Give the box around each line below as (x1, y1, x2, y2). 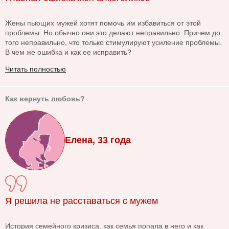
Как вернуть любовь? (5, 95, 85, 103)
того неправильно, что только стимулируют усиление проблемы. (5, 38, 222, 47)
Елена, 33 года (65, 135, 131, 146)
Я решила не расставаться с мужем (5, 196, 158, 207)
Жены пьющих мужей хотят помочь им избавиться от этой (5, 19, 201, 28)
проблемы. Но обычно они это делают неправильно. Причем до (5, 29, 220, 37)
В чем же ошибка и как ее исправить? (5, 48, 131, 57)
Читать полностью (5, 65, 66, 74)
